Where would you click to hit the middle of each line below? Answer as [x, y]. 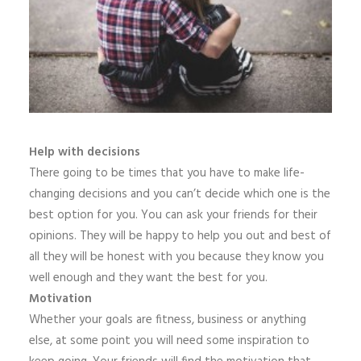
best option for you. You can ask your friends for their [173, 215]
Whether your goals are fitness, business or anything [168, 320]
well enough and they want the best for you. [148, 278]
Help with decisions [85, 152]
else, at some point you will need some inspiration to [169, 341]
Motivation [60, 299]
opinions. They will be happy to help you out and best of [180, 236]
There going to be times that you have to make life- [167, 173]
